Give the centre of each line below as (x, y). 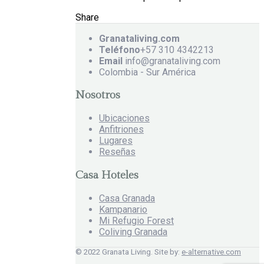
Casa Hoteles (107, 175)
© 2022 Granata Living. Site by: (128, 252)
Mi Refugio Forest (136, 220)
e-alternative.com (211, 252)
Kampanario (123, 209)
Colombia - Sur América (147, 72)
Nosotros (98, 95)
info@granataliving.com (171, 61)
